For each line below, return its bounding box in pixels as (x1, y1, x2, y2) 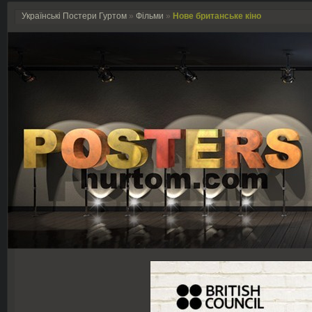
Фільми (136, 11, 164, 21)
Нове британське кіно (173, 11, 261, 21)
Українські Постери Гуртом (22, 11, 127, 21)
